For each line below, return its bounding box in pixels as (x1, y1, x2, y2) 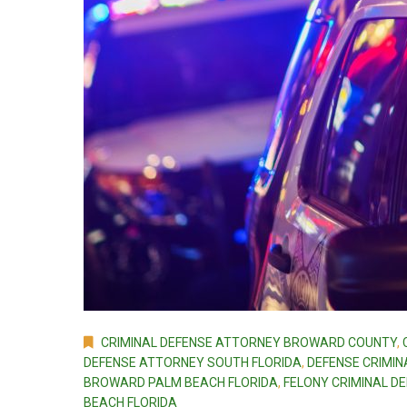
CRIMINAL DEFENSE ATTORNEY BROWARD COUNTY (101, 335, 397, 351)
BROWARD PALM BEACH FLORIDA (84, 375, 278, 391)
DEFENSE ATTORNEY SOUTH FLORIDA (84, 355, 302, 371)
